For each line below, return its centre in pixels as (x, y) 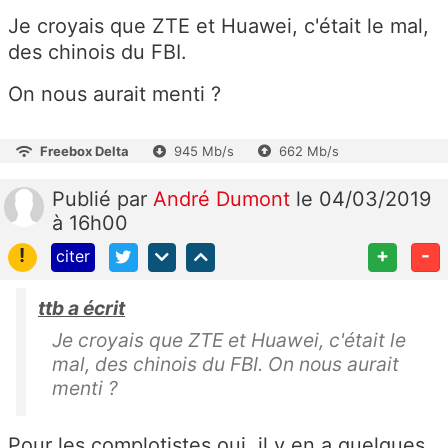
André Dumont (224, 198)
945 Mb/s (204, 150)
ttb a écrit (81, 307)
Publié (84, 198)
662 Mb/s (309, 150)
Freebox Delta (84, 150)
